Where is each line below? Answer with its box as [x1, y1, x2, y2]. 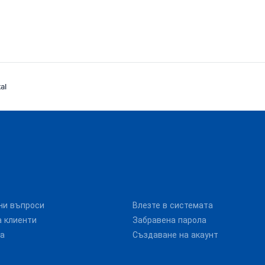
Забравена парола [132, 215, 206, 225]
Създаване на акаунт [132, 230, 218, 240]
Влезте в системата [132, 201, 213, 211]
